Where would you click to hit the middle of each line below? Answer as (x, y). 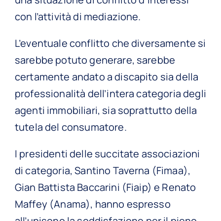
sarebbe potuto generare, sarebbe (95, 60)
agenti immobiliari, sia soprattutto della (106, 110)
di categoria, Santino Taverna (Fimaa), (103, 170)
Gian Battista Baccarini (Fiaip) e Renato (106, 187)
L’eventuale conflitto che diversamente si (110, 43)
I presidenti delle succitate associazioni (108, 153)
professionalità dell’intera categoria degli (110, 93)
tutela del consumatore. (71, 127)
